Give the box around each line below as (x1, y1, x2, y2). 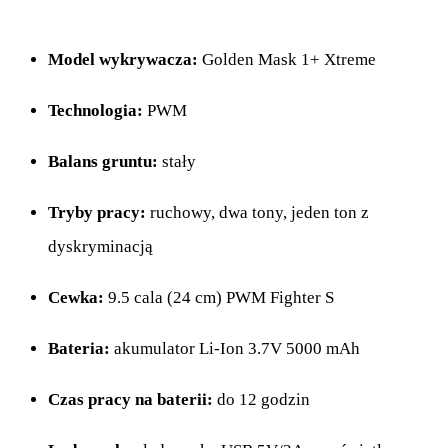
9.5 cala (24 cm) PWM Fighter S (104, 288, 334, 308)
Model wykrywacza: (48, 50, 198, 70)
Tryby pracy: (48, 203, 146, 223)
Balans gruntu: (48, 152, 158, 172)
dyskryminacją (48, 237, 153, 257)
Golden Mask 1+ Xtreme (198, 50, 376, 70)
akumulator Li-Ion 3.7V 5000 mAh (110, 339, 360, 359)
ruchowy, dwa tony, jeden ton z (146, 203, 369, 223)
